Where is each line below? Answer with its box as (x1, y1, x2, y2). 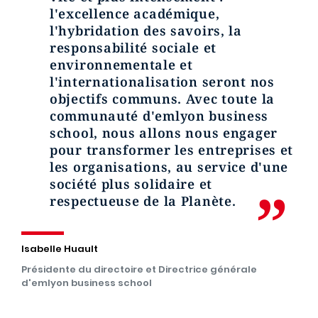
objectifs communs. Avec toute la (50, 90, 275, 107)
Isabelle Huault (21, 242, 98, 256)
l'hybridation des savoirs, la (50, 22, 242, 39)
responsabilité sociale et (50, 39, 217, 56)
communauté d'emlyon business (50, 107, 269, 124)
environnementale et (50, 56, 193, 73)
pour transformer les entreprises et (50, 141, 294, 158)
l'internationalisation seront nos (50, 73, 275, 90)
